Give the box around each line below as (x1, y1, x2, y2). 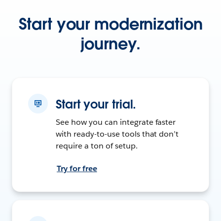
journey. (80, 33, 141, 54)
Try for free (57, 163, 97, 174)
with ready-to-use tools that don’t (56, 128, 179, 139)
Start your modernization (18, 13, 203, 34)
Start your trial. (56, 96, 137, 112)
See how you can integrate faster (56, 116, 176, 127)
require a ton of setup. (56, 140, 138, 151)
